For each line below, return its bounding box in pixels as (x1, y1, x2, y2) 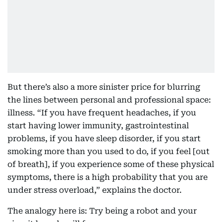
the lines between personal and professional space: (7, 95, 211, 105)
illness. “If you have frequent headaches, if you (7, 108, 196, 117)
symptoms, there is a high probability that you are (7, 172, 208, 182)
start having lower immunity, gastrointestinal (7, 121, 189, 130)
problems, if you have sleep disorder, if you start (7, 134, 201, 143)
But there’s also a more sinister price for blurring (7, 82, 200, 92)
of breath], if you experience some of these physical (7, 160, 214, 169)
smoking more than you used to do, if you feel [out (7, 147, 210, 156)
